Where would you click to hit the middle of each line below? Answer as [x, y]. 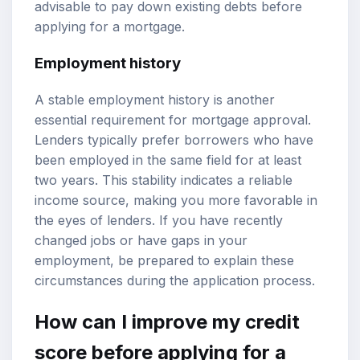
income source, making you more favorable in [176, 200]
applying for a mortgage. [110, 26]
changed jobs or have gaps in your [141, 241]
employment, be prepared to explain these [164, 261]
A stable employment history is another [155, 100]
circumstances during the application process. [175, 281]
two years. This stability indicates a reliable [164, 180]
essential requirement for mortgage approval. [173, 120]
